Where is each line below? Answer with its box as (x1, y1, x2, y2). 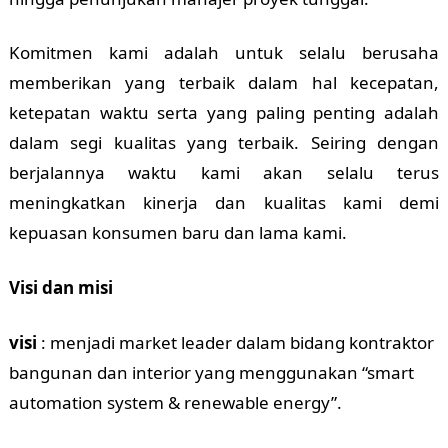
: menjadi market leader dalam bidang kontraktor (36, 331, 434, 355)
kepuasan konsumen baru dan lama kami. (8, 221, 347, 245)
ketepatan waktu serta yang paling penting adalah (8, 101, 440, 125)
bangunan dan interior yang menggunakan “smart (8, 361, 414, 385)
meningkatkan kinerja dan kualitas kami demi (8, 191, 440, 215)
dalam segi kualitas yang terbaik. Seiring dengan (8, 131, 440, 155)
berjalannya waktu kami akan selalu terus (8, 161, 440, 185)
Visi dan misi (8, 276, 113, 300)
